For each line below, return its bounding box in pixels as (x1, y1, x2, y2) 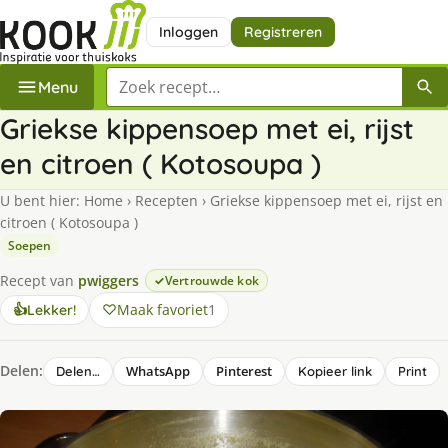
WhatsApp (126, 361, 190, 380)
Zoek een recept (105, 66, 227, 89)
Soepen (8, 236, 51, 254)
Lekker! (27, 300, 76, 319)
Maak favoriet (117, 299, 208, 319)
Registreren (243, 22, 322, 41)
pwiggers (78, 270, 139, 290)
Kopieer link (298, 362, 372, 379)
